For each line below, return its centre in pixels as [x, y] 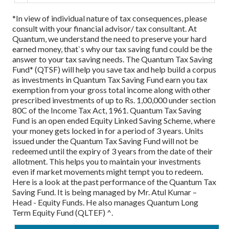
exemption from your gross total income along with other [111, 89]
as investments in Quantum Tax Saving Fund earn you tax [110, 79]
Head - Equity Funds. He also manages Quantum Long [105, 202]
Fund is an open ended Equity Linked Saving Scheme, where [114, 120]
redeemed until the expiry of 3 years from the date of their [112, 151]
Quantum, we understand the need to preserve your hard [109, 38]
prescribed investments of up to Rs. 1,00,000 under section [114, 100]
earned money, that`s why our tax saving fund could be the [112, 49]
